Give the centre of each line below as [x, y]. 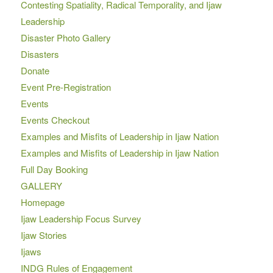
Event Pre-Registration [66, 87]
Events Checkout [55, 119]
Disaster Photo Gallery [66, 37]
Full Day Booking [54, 169]
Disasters [40, 54]
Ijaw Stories [44, 235]
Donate [35, 70]
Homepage [42, 202]
